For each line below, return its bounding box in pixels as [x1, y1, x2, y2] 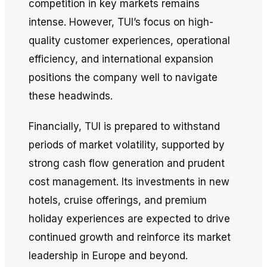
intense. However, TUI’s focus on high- [29, 16, 213, 28]
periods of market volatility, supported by [29, 139, 225, 151]
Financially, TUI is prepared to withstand [29, 120, 220, 132]
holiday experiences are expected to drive [29, 213, 230, 225]
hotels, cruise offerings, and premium [29, 194, 207, 206]
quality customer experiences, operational [29, 35, 230, 46]
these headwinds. [29, 90, 113, 102]
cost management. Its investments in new [29, 176, 229, 188]
